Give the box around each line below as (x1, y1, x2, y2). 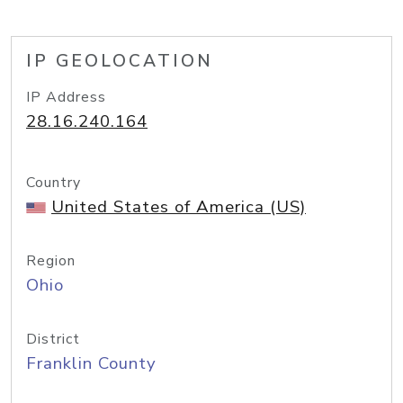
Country (26, 173, 81, 193)
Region (26, 251, 76, 271)
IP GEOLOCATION (26, 49, 213, 73)
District (26, 329, 80, 349)
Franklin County (26, 352, 157, 375)
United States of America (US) (51, 195, 306, 219)
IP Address (26, 87, 106, 107)
